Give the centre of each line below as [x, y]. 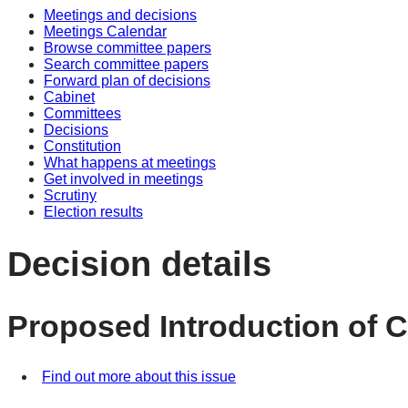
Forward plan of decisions [127, 81]
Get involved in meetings [123, 179]
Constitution [82, 146]
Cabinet [69, 97]
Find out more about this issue [139, 377]
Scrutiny [70, 195]
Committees [82, 113]
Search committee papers [126, 64]
